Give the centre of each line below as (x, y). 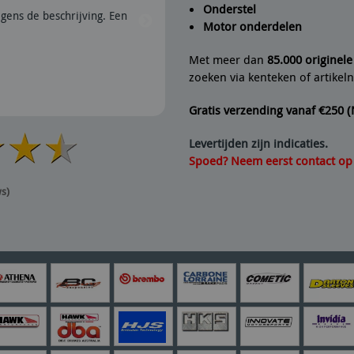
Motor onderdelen (252, 26)
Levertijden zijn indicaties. (258, 143)
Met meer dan (228, 59)
